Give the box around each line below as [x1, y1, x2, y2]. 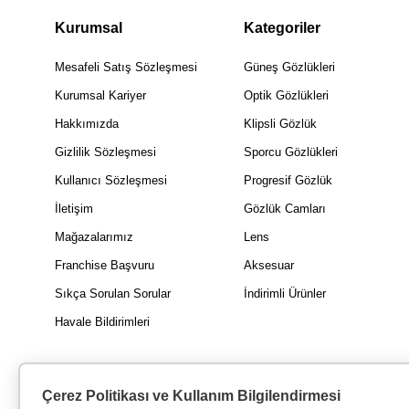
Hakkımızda [55, 117, 119, 131]
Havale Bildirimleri [55, 315, 150, 329]
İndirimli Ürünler [244, 287, 327, 300]
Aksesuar [244, 258, 295, 272]
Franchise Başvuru [55, 258, 154, 272]
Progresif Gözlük [244, 173, 333, 187]
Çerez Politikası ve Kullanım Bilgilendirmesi [42, 388, 341, 404]
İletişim [55, 202, 93, 215]
